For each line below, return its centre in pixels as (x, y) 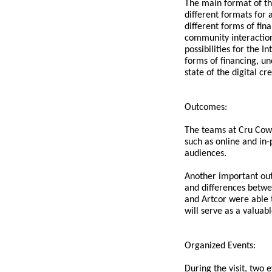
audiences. (207, 153)
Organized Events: (221, 246)
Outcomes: (207, 107)
